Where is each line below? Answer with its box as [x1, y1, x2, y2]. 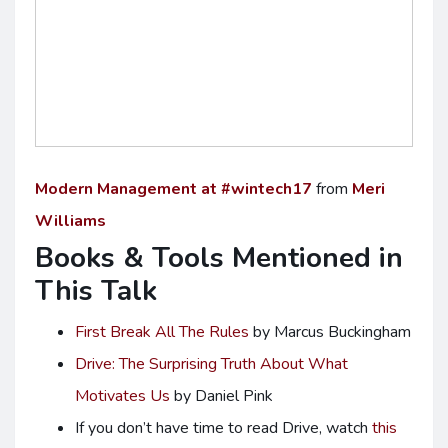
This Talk [35, 272, 157, 310]
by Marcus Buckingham [249, 321, 411, 343]
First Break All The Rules [75, 321, 249, 343]
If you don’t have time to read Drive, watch [75, 417, 372, 439]
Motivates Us [75, 385, 170, 407]
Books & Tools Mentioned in [35, 239, 403, 277]
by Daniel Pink [170, 385, 273, 407]
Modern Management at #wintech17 [35, 178, 312, 200]
